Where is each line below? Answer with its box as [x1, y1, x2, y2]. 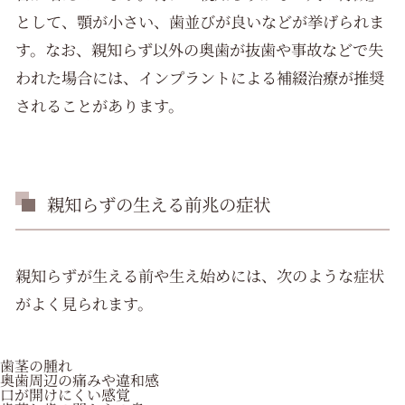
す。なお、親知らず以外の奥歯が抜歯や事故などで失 [15, 38, 384, 61]
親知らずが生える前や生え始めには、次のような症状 [15, 264, 385, 287]
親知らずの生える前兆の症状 [46, 192, 270, 218]
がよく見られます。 [15, 292, 154, 316]
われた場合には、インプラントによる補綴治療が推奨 [15, 66, 385, 89]
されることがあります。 [15, 94, 184, 118]
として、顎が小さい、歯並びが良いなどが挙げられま [15, 10, 385, 33]
